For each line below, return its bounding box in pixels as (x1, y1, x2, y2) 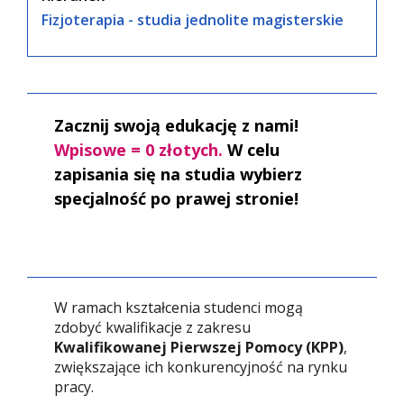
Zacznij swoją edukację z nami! (54, 115, 298, 136)
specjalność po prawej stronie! (54, 188, 298, 209)
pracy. (54, 377, 94, 397)
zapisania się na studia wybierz (54, 163, 302, 185)
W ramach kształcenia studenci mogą (54, 298, 303, 317)
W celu (227, 139, 280, 161)
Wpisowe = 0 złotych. (54, 139, 227, 161)
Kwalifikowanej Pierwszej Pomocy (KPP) (54, 337, 344, 357)
